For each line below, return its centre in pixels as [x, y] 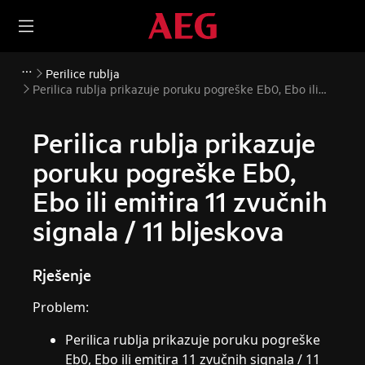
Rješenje [62, 275]
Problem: [61, 307]
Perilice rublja [83, 73]
